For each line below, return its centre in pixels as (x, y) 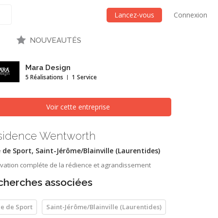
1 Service (84, 77)
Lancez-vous (134, 15)
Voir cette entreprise (78, 107)
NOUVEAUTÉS (55, 40)
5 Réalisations (44, 77)
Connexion (191, 15)
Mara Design (48, 68)
